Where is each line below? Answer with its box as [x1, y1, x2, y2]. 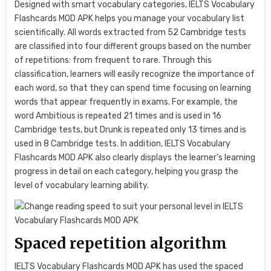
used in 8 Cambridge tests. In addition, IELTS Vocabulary [15, 139, 231, 149]
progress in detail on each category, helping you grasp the [15, 166, 239, 177]
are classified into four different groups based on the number [15, 41, 252, 52]
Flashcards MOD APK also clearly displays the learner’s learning [15, 152, 256, 163]
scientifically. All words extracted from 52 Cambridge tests [15, 27, 247, 38]
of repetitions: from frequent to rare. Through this [15, 55, 212, 66]
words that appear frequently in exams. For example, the [15, 97, 238, 108]
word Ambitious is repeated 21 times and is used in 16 [15, 111, 222, 122]
